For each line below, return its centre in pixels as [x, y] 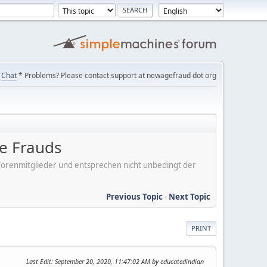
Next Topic [190, 196]
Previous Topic [134, 196]
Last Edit [39, 261]
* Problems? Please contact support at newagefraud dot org [117, 75]
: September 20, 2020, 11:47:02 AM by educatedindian [128, 261]
